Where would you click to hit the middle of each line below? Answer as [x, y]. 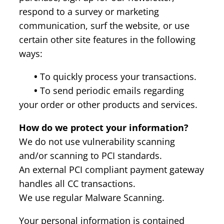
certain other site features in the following [107, 39]
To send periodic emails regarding [111, 90]
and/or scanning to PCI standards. [90, 155]
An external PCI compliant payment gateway [111, 169]
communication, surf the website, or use [104, 25]
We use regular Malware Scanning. [92, 197]
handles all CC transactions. [77, 183]
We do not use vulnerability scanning [97, 141]
